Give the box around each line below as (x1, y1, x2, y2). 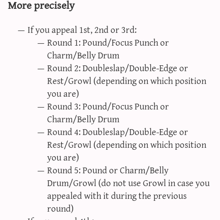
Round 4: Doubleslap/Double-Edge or (47, 123, 188, 140)
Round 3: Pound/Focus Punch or (47, 98, 169, 114)
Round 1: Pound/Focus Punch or (47, 34, 169, 51)
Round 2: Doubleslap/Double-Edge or (47, 59, 188, 76)
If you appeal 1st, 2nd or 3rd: (27, 21, 137, 38)
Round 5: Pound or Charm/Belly (47, 162, 168, 178)
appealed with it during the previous (47, 187, 187, 204)
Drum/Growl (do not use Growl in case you (47, 174, 210, 191)
